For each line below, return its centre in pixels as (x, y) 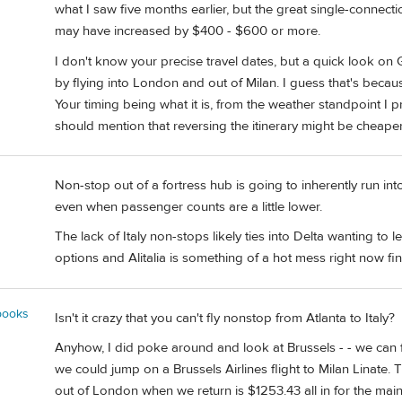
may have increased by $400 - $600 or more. (188, 31)
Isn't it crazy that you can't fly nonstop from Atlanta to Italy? (225, 318)
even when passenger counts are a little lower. (188, 207)
